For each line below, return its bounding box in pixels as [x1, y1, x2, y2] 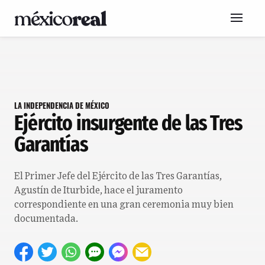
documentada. [14, 214, 78, 224]
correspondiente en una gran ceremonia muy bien [14, 200, 234, 209]
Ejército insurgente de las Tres [14, 110, 243, 136]
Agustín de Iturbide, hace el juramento [14, 186, 183, 195]
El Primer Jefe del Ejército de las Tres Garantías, [14, 172, 222, 181]
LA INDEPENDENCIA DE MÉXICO [14, 99, 109, 111]
